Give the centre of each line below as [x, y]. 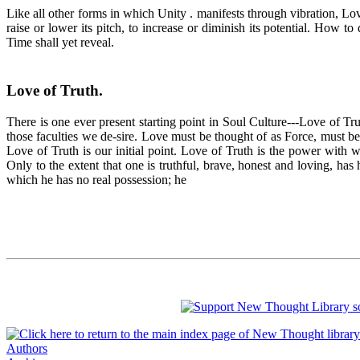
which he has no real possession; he [96, 180]
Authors [27, 349]
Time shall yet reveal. [60, 42]
